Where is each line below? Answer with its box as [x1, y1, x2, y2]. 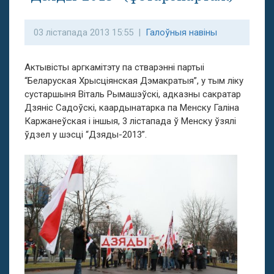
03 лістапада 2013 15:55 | [34, 27, 146, 38]
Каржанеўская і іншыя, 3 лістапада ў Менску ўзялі [24, 116, 236, 127]
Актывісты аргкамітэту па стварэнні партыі [24, 62, 204, 73]
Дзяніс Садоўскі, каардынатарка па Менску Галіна [24, 102, 239, 113]
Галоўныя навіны [146, 27, 217, 38]
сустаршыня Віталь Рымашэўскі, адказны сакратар [24, 89, 241, 100]
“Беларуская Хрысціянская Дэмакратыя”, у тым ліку [24, 75, 243, 86]
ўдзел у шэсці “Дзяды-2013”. [24, 129, 147, 140]
